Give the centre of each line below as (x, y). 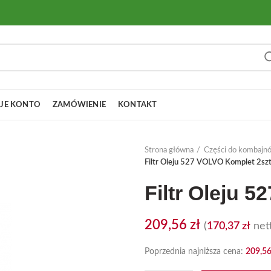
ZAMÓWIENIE (79, 105)
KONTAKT (138, 105)
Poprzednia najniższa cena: (195, 252)
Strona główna (169, 150)
